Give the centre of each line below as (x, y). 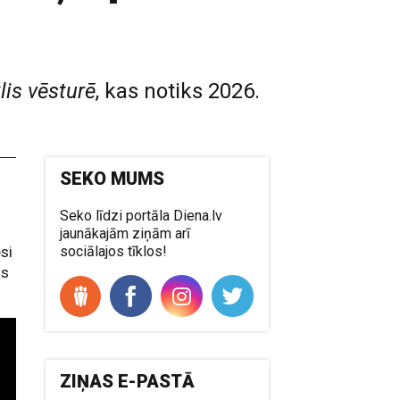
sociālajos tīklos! (114, 251)
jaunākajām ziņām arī (125, 233)
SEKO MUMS (112, 179)
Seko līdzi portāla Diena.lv (142, 216)
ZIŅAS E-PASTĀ (128, 381)
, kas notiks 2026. (178, 91)
